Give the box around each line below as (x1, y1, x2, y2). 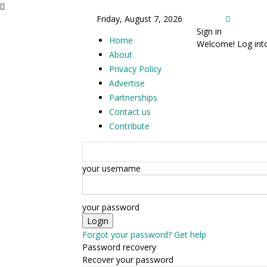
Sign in (197, 26, 222, 37)
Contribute (109, 120, 150, 132)
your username (82, 163, 141, 174)
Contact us (109, 106, 151, 117)
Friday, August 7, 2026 (97, 13, 182, 24)
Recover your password (82, 254, 173, 265)
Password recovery (82, 241, 156, 253)
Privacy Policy (109, 63, 162, 74)
